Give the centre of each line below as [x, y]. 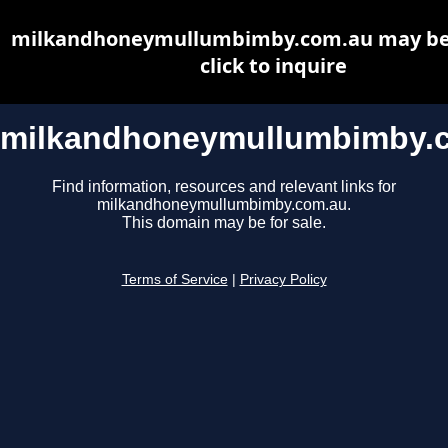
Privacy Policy [283, 280]
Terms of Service [174, 280]
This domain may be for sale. [224, 223]
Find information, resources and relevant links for [224, 187]
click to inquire [273, 65]
